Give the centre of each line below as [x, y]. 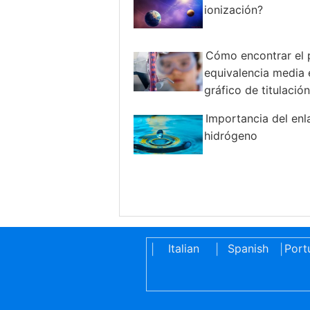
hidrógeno [231, 136]
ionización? [234, 10]
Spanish [248, 249]
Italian [183, 249]
